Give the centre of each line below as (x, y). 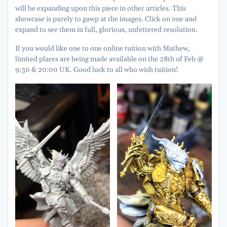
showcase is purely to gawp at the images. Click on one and (106, 19)
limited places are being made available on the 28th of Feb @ (109, 59)
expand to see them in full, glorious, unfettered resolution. (106, 30)
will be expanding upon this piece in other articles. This (101, 8)
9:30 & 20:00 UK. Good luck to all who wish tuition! (97, 70)
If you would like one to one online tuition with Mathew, (103, 48)
